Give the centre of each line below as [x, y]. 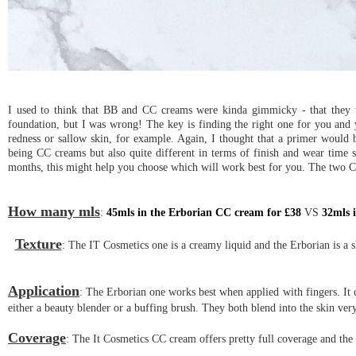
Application [44, 290]
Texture [38, 244]
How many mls [54, 211]
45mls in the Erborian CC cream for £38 [204, 212]
